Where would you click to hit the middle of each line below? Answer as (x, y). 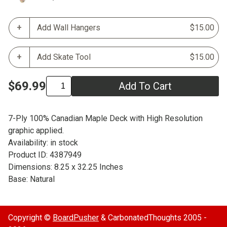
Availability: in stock (43, 142)
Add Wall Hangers (69, 27)
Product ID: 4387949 (45, 155)
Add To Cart (145, 86)
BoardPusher (76, 218)
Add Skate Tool (64, 57)
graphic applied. (36, 130)
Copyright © (30, 218)
